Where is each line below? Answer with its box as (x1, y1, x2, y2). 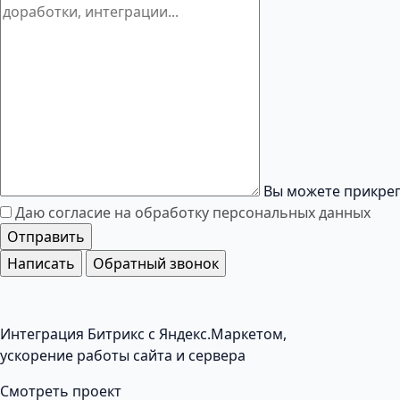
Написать (7, 254, 75, 274)
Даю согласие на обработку (15, 203, 212, 223)
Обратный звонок (93, 254, 219, 274)
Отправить (7, 227, 85, 247)
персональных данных (212, 203, 371, 223)
